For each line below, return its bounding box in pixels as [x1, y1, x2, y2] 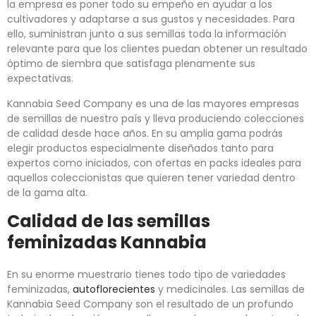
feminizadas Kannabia [7, 231, 207, 255]
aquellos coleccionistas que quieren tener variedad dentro [7, 171, 296, 186]
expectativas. [7, 71, 73, 86]
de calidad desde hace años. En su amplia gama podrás [7, 126, 283, 141]
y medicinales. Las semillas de [155, 282, 305, 297]
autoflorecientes [73, 282, 155, 297]
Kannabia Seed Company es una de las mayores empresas [7, 97, 299, 111]
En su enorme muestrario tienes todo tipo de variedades [7, 267, 286, 282]
